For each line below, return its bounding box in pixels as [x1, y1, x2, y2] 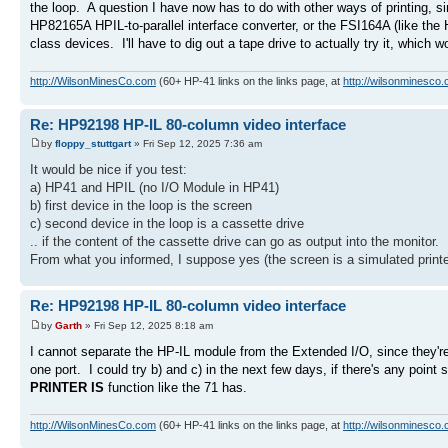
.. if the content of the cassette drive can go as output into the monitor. [30, 234, 439, 250]
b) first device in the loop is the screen [30, 198, 252, 214]
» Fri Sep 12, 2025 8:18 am [82, 319, 213, 331]
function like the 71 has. [108, 379, 247, 395]
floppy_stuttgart [55, 138, 131, 150]
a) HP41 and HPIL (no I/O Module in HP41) [30, 180, 279, 196]
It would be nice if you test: [30, 162, 187, 178]
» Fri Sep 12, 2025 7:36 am [131, 138, 262, 150]
